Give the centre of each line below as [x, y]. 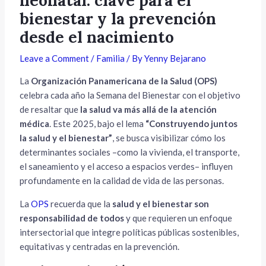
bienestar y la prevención [118, 18]
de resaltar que [50, 109]
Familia [111, 58]
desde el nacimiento [97, 37]
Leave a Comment [55, 58]
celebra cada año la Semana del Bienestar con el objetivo [130, 95]
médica [35, 123]
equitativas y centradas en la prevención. [100, 246]
